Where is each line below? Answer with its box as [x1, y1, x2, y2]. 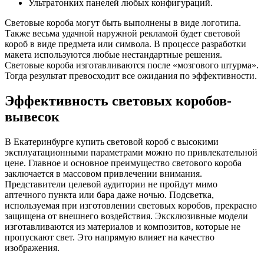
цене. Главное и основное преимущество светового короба [5, 158, 242, 169]
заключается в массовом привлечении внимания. [5, 169, 202, 179]
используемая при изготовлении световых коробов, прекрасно [5, 200, 257, 211]
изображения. [5, 243, 60, 253]
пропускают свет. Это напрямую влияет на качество [5, 232, 214, 243]
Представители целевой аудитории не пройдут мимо [5, 179, 217, 190]
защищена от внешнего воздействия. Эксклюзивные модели [5, 211, 248, 222]
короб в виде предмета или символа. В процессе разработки [5, 39, 246, 49]
